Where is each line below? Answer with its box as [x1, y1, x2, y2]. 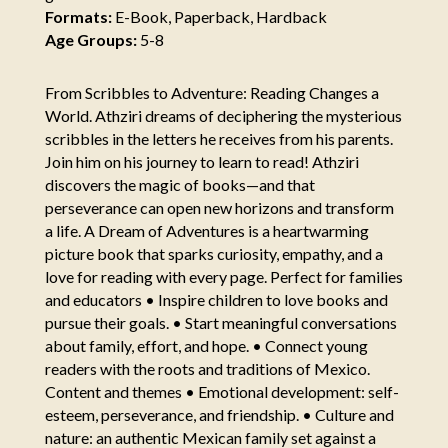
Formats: [44, 7, 112, 27]
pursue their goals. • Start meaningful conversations [44, 313, 397, 333]
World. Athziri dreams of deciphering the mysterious [44, 106, 402, 126]
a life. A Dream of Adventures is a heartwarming [44, 221, 369, 241]
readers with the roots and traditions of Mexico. [44, 359, 370, 379]
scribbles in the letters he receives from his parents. [44, 129, 393, 149]
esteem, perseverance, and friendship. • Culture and [44, 405, 394, 425]
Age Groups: [44, 30, 137, 50]
